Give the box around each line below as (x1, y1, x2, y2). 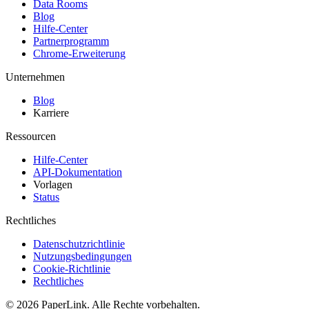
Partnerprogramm (33, 35, 109, 48)
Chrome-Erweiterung (33, 48, 126, 60)
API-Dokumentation (33, 166, 122, 179)
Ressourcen (6, 130, 56, 143)
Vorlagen (33, 179, 72, 191)
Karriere (33, 107, 69, 119)
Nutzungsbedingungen (33, 250, 132, 263)
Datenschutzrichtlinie (33, 238, 125, 250)
